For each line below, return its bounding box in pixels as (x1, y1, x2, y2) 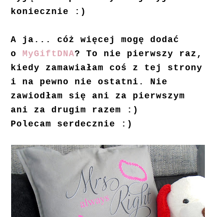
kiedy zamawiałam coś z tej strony (11, 63, 203, 73)
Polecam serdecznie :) (11, 119, 133, 129)
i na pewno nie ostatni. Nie (11, 77, 168, 87)
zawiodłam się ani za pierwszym (11, 91, 186, 101)
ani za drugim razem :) (11, 105, 139, 115)
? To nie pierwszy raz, (75, 49, 203, 59)
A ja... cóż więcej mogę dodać (11, 35, 180, 45)
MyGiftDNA (22, 49, 75, 59)
